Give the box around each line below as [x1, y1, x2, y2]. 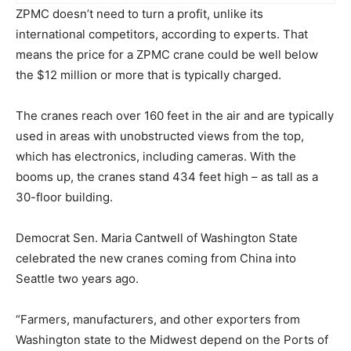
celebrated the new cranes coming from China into [16, 251, 296, 266]
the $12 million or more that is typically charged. [16, 67, 281, 82]
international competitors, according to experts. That [16, 27, 308, 42]
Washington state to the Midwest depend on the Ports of [16, 332, 328, 347]
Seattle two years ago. [16, 271, 139, 286]
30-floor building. [16, 190, 113, 204]
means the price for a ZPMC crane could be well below [16, 47, 318, 62]
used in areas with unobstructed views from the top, [16, 128, 304, 143]
